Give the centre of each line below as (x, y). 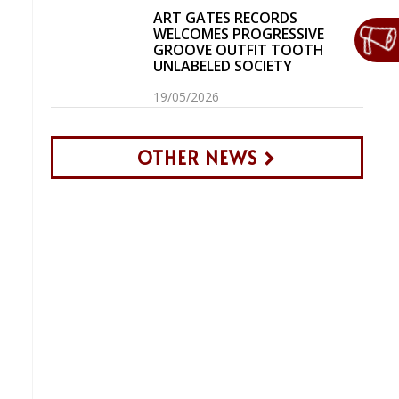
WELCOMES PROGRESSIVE (239, 34)
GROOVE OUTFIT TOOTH (239, 50)
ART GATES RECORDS (226, 18)
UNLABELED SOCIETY (223, 66)
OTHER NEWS (197, 158)
